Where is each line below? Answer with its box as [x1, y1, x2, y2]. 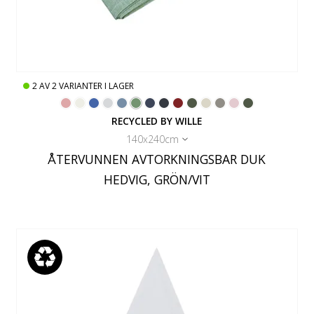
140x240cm [125, 132, 179, 146]
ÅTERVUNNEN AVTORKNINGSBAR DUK [48, 151, 266, 168]
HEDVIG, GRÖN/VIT [103, 171, 210, 189]
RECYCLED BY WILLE [111, 114, 203, 128]
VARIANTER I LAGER [59, 80, 135, 93]
